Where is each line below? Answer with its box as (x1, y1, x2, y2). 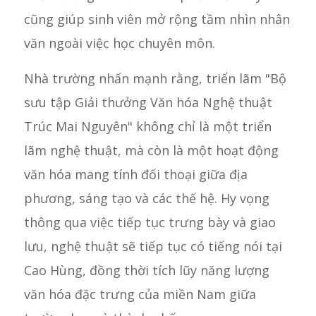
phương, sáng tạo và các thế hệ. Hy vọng (23, 189, 269, 207)
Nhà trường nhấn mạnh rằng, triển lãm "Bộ (23, 69, 286, 87)
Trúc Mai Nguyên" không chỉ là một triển (23, 117, 272, 135)
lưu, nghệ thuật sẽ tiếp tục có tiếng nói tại (23, 237, 282, 255)
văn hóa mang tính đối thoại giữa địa (23, 165, 248, 183)
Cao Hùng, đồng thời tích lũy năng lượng (23, 261, 269, 279)
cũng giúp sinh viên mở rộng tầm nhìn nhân (23, 11, 290, 28)
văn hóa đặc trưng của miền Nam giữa (23, 285, 256, 303)
